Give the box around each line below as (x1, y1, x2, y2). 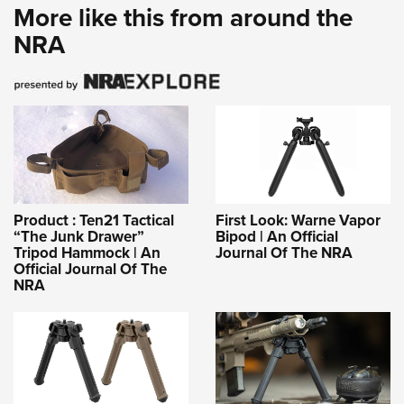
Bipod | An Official (216, 225, 338, 248)
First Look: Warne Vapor (216, 208, 381, 232)
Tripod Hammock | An (14, 241, 161, 264)
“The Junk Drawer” (14, 225, 144, 248)
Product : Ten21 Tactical (14, 208, 174, 232)
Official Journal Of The (14, 257, 167, 280)
